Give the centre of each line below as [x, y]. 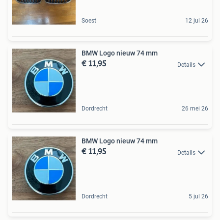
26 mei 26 [195, 109]
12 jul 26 [197, 21]
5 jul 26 [198, 197]
